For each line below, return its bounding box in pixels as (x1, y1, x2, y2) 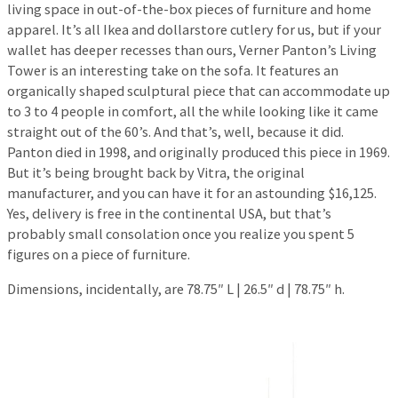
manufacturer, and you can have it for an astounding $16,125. (7, 183, 377, 202)
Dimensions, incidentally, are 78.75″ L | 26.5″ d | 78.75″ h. (7, 279, 345, 298)
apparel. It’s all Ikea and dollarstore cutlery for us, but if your (7, 20, 381, 38)
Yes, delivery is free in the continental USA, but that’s (7, 203, 331, 222)
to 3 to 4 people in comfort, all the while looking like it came (7, 101, 378, 120)
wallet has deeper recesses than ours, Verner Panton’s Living (7, 40, 377, 59)
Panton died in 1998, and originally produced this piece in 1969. (7, 142, 390, 161)
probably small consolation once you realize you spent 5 (7, 224, 354, 243)
